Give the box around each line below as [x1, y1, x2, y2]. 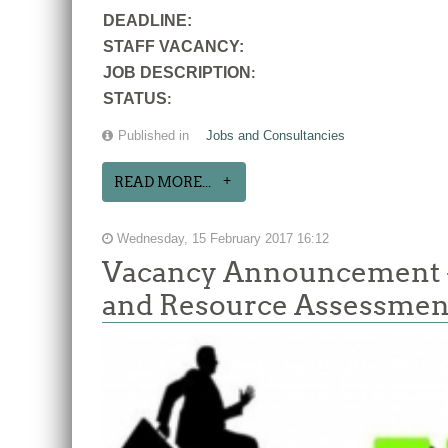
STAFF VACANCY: [103, 37, 244, 55]
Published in [118, 128, 189, 143]
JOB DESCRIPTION [103, 63, 251, 81]
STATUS [103, 89, 167, 107]
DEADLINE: [103, 11, 192, 29]
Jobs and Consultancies [206, 128, 345, 143]
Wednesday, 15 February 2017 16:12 [113, 231, 329, 246]
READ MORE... [114, 173, 211, 190]
